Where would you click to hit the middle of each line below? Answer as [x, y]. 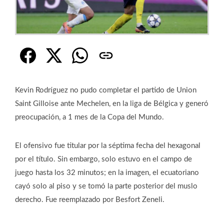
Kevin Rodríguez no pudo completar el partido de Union [106, 90]
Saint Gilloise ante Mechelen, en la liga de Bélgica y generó [112, 103]
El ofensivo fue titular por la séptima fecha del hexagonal [108, 145]
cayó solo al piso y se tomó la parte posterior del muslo [106, 186]
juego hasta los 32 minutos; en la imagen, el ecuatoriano [107, 172]
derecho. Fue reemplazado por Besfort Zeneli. [90, 199]
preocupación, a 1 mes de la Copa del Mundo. [89, 117]
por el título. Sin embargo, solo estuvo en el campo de [103, 159]
